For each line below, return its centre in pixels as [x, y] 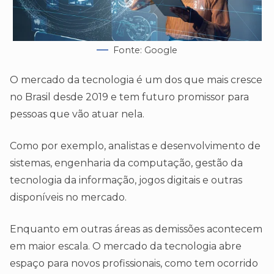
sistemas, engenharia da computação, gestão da [126, 163]
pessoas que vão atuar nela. [77, 114]
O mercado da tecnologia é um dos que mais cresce [136, 80]
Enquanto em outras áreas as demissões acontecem [136, 229]
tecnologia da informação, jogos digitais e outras [126, 180]
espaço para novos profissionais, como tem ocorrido [134, 264]
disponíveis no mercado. [68, 198]
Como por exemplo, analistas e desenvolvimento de [135, 146]
